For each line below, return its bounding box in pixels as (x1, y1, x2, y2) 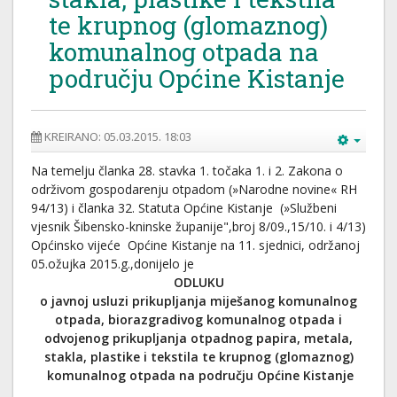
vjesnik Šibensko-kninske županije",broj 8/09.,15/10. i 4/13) (31, 218, 366, 235)
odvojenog (44, 330, 109, 346)
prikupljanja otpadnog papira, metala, (113, 330, 353, 346)
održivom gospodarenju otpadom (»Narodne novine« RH (31, 181, 357, 198)
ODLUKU (173, 274, 224, 291)
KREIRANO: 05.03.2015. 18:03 (44, 128, 191, 144)
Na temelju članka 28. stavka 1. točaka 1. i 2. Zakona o (31, 162, 343, 179)
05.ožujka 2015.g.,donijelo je (31, 255, 194, 272)
